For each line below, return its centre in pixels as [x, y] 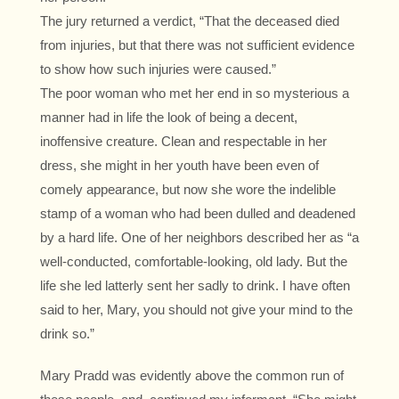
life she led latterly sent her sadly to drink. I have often [195, 286]
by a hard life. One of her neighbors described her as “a [199, 238]
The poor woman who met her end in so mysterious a [195, 94]
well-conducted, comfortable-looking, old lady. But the [194, 262]
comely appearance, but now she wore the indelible [188, 190]
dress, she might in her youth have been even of [179, 166]
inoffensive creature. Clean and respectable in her [183, 142]
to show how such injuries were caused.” [158, 69]
